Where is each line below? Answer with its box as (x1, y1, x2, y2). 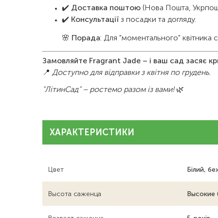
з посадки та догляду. (119, 16, 196, 24)
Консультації (71, 16, 119, 24)
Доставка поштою (71, 4, 141, 12)
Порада (72, 35, 100, 42)
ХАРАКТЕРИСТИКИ (50, 128, 134, 137)
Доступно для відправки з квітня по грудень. (52, 69, 211, 77)
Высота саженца (48, 191, 101, 198)
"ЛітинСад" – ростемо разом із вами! (42, 86, 174, 94)
